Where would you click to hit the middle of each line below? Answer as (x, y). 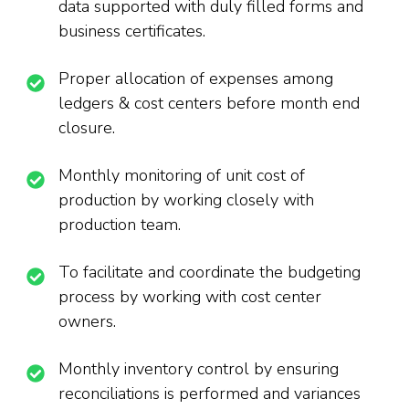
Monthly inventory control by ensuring (199, 369)
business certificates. (132, 31)
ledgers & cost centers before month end (209, 104)
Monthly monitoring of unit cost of (182, 176)
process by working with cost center (190, 297)
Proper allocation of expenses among (196, 79)
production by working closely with (186, 200)
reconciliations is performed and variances (210, 394)
